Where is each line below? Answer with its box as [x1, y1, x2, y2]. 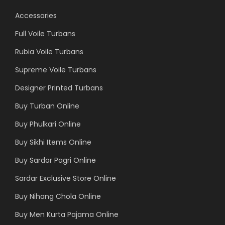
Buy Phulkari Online [15, 119, 81, 129]
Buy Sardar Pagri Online [15, 155, 96, 165]
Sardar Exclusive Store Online [15, 173, 116, 183]
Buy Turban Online [15, 100, 79, 111]
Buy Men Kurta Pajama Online [15, 209, 119, 219]
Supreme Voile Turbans [15, 64, 96, 75]
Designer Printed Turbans [15, 82, 103, 93]
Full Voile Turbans [15, 28, 75, 39]
